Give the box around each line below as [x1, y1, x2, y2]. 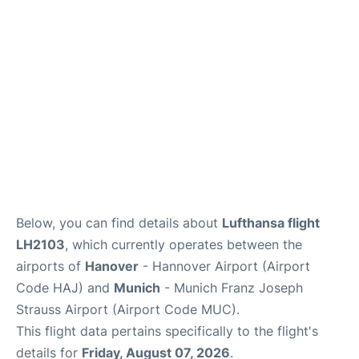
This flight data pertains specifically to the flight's [16, 323, 318, 340]
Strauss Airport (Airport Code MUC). [16, 301, 240, 318]
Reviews [13, 40, 56, 54]
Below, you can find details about [16, 215, 222, 232]
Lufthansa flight [222, 215, 320, 232]
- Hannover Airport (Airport [139, 258, 310, 275]
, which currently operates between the [65, 236, 302, 253]
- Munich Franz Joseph [160, 280, 303, 296]
